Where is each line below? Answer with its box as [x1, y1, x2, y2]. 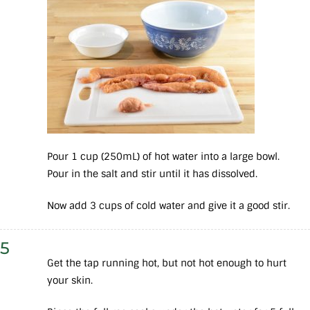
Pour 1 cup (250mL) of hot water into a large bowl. [47, 150, 280, 163]
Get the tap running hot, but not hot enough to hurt [47, 257, 286, 270]
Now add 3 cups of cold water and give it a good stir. [47, 199, 293, 212]
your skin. [47, 274, 93, 287]
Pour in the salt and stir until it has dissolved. [47, 167, 260, 181]
